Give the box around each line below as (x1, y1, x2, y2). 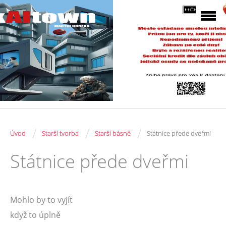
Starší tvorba (42, 129, 79, 138)
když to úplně (10, 209, 61, 220)
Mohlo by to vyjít (10, 194, 73, 205)
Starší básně (95, 129, 131, 138)
